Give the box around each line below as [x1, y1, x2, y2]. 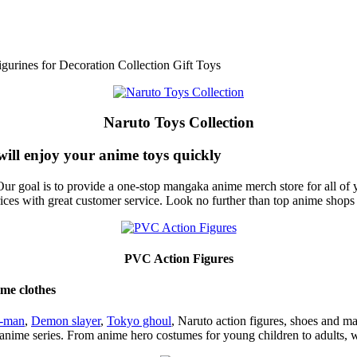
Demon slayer [31, 314, 100, 328]
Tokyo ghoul [107, 314, 171, 328]
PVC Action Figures [124, 251, 233, 265]
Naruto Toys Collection [103, 114, 254, 131]
